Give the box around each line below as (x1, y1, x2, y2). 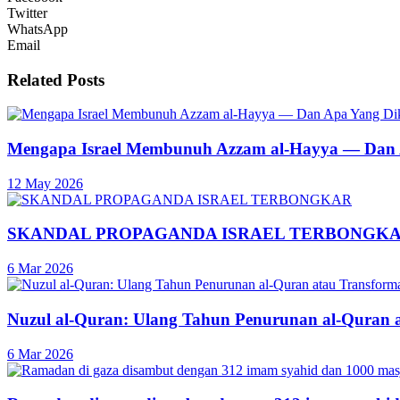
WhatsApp (7, 21, 68, 37)
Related (7, 70, 62, 89)
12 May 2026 (7, 175, 83, 191)
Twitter (7, 4, 47, 21)
